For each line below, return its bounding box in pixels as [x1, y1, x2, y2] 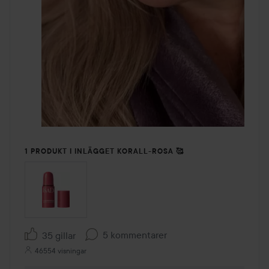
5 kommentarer [103, 228, 167, 241]
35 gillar [42, 229, 76, 242]
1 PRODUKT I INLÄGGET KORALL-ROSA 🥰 [25, 147, 184, 156]
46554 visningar [35, 246, 86, 256]
